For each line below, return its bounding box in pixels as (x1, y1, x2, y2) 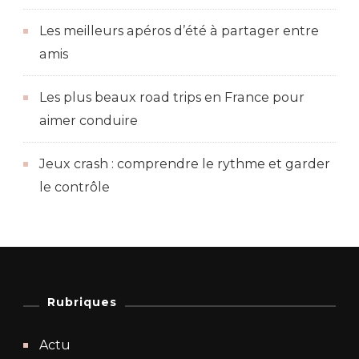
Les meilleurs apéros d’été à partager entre (39, 22, 319, 38)
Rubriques (47, 294, 117, 309)
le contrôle (39, 179, 110, 195)
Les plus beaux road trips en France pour (39, 89, 305, 105)
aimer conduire (39, 112, 138, 128)
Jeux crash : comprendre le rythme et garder (39, 155, 330, 171)
